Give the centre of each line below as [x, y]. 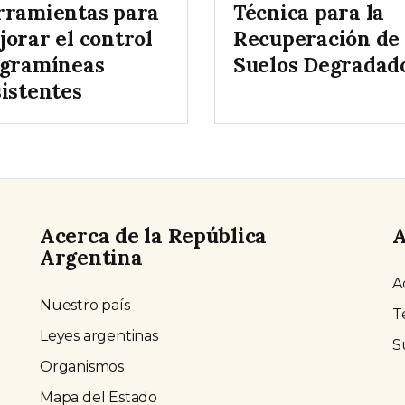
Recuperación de [317, 39]
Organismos [82, 367]
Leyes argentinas [99, 336]
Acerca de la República [154, 236]
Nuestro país [85, 306]
